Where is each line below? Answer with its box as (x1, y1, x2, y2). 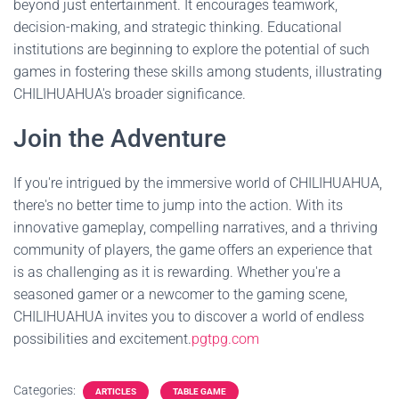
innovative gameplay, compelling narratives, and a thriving (13, 219, 378, 236)
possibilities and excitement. (13, 330, 191, 347)
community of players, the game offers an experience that (13, 241, 372, 258)
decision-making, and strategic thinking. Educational (13, 19, 342, 36)
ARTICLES (95, 387, 136, 396)
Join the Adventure (13, 124, 226, 153)
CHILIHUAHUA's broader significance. (13, 85, 246, 102)
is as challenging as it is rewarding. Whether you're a (13, 264, 341, 281)
